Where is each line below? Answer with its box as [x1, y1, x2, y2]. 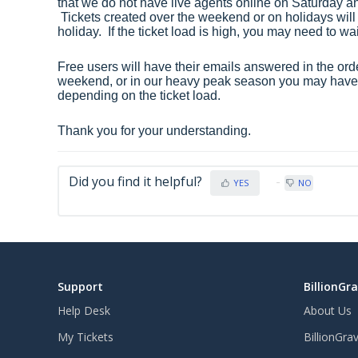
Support [58, 279, 103, 294]
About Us [303, 303, 352, 318]
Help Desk [58, 303, 110, 318]
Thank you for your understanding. [58, 124, 254, 137]
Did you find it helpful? [69, 173, 202, 191]
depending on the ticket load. [58, 89, 224, 102]
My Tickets [58, 329, 113, 344]
